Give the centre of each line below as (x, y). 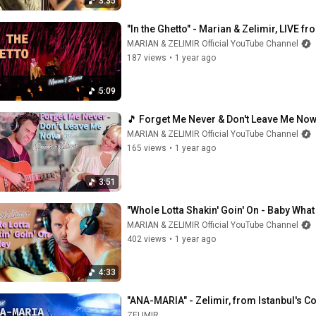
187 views (147, 57)
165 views (147, 148)
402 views (147, 239)
